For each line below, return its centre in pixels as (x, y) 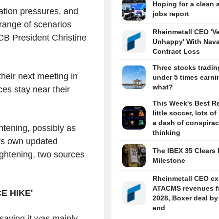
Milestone (169, 161)
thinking (166, 133)
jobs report (171, 14)
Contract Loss (176, 52)
